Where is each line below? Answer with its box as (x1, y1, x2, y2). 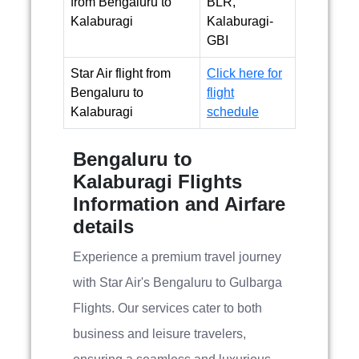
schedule (207, 105, 259, 119)
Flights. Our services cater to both (73, 301, 262, 315)
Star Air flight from (71, 67, 171, 80)
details (73, 216, 134, 237)
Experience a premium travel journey (73, 250, 281, 264)
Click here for (207, 67, 282, 80)
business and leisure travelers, (73, 327, 246, 341)
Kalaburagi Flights (73, 171, 242, 192)
